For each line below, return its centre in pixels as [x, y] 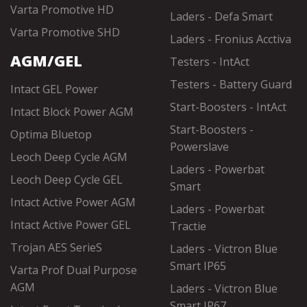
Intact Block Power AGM [72, 112]
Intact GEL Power [54, 89]
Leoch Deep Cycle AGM [69, 157]
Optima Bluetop [51, 134]
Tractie [188, 226]
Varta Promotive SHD [65, 32]
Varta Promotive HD [62, 10]
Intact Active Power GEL [71, 225]
